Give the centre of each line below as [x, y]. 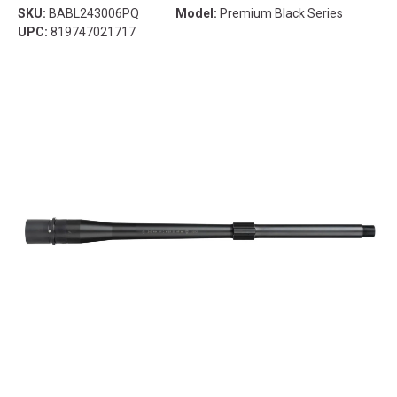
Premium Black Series [280, 13]
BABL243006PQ [93, 13]
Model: [196, 13]
